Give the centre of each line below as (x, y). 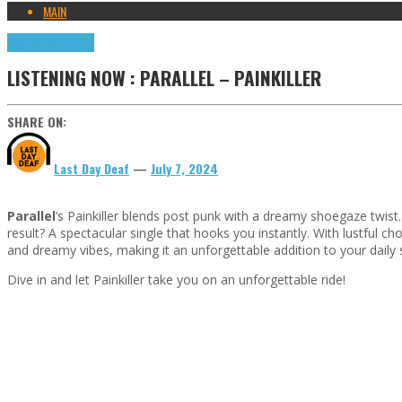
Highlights (31, 42)
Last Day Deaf (92, 168)
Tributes (74, 42)
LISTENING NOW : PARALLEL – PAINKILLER (164, 78)
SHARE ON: (37, 121)
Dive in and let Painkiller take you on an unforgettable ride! (176, 279)
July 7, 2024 (184, 168)
